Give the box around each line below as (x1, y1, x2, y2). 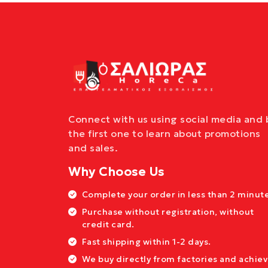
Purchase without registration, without (81, 206, 254, 218)
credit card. (81, 219, 135, 230)
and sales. (68, 142, 118, 154)
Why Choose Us (68, 164, 165, 180)
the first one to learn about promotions (68, 127, 261, 140)
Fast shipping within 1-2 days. (81, 236, 211, 248)
